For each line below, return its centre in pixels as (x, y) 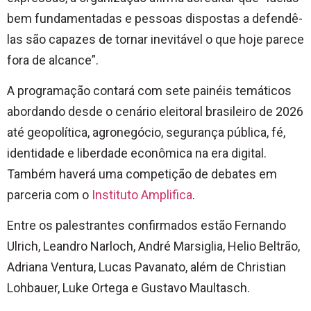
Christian (261, 267)
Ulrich (23, 246)
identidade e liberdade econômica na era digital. (137, 153)
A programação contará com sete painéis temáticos (149, 91)
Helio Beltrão (263, 246)
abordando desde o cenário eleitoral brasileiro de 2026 (155, 112)
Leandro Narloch (88, 246)
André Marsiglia (180, 246)
